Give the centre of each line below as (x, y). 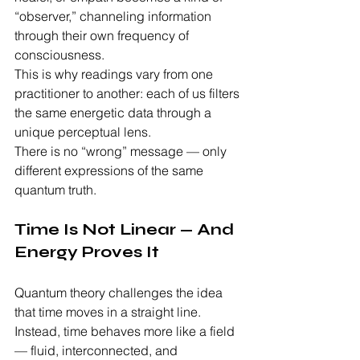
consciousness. (59, 55)
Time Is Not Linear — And (126, 230)
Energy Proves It (87, 252)
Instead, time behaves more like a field (126, 331)
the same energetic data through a (115, 113)
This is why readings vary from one (115, 74)
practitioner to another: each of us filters (129, 94)
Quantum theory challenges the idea (120, 293)
